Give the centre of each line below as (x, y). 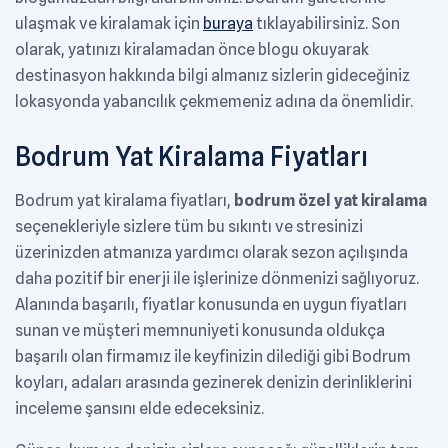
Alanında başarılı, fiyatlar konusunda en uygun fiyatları (211, 305)
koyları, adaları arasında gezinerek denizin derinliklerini (213, 383)
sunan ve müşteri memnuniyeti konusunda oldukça (200, 331)
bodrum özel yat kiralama (330, 201)
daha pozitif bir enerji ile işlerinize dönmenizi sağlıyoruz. (217, 279)
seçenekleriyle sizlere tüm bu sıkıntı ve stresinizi (189, 227)
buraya (228, 24)
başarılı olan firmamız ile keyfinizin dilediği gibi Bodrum (213, 357)
